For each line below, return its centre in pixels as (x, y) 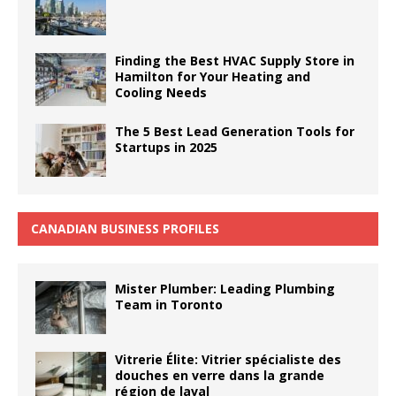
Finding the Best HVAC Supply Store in (235, 60)
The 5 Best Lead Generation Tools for (235, 131)
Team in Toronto (169, 304)
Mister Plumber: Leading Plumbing (225, 288)
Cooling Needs (161, 92)
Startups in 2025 (166, 147)
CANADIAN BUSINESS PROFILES (125, 228)
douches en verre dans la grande (220, 375)
